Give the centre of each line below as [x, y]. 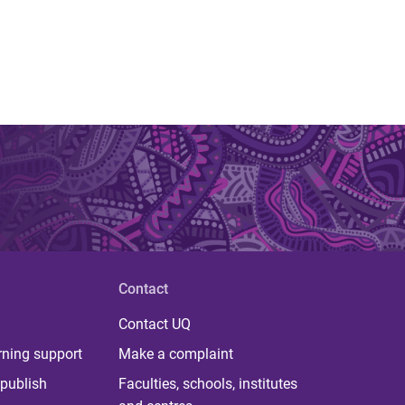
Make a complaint [175, 353]
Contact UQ [154, 324]
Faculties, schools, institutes [207, 383]
